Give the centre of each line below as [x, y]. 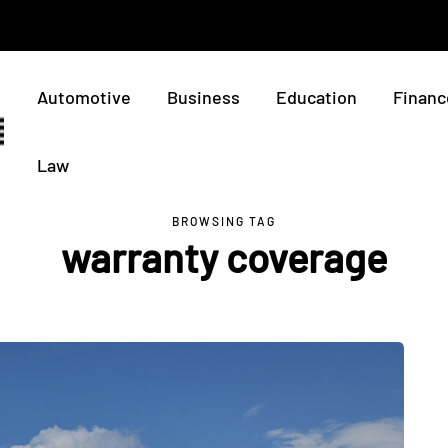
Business [203, 97]
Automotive [84, 97]
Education [316, 97]
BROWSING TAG [224, 221]
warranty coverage [223, 257]
